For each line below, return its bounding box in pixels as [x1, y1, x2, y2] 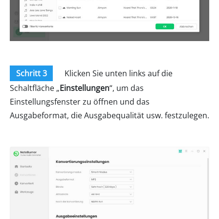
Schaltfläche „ [10, 82, 60, 93]
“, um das [109, 82, 144, 93]
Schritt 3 [16, 67, 47, 79]
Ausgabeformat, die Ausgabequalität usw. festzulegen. [10, 109, 209, 121]
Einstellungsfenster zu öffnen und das [10, 96, 150, 107]
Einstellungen [60, 82, 109, 93]
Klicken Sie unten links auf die [63, 67, 173, 79]
